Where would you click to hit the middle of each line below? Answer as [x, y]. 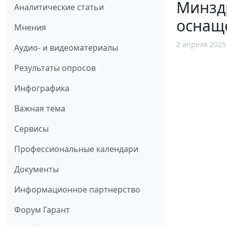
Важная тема [40, 109]
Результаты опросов [55, 68]
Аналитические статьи [59, 7]
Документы [36, 169]
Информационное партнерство [77, 190]
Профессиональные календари [76, 149]
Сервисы [31, 129]
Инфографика [42, 88]
